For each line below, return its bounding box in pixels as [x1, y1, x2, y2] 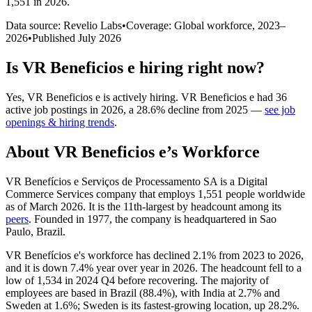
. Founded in [29, 212, 87, 225]
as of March [6, 200, 61, 212]
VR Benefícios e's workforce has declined [6, 249, 193, 261]
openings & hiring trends [6, 116, 114, 128]
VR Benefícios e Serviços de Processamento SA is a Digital [6, 175, 267, 187]
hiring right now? [135, 58, 265, 77]
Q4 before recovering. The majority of [98, 274, 269, 286]
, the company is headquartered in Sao [109, 212, 276, 225]
